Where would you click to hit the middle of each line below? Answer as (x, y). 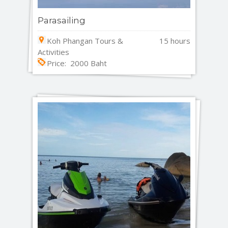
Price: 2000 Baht (77, 63)
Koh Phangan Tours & (85, 40)
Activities (53, 52)
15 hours (175, 40)
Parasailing (62, 20)
